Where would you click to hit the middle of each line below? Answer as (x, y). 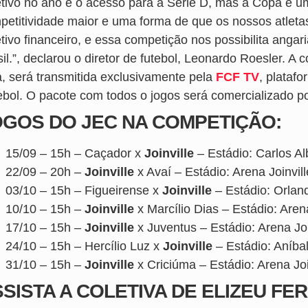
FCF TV (238, 77)
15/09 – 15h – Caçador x (75, 153)
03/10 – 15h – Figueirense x (84, 190)
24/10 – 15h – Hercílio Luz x (84, 246)
